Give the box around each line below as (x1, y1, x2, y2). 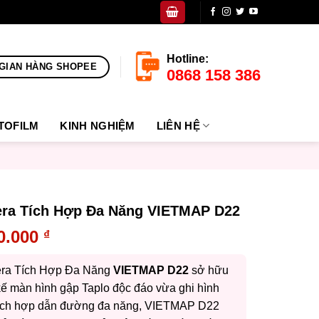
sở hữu (188, 264, 229, 276)
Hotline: (167, 53, 209, 65)
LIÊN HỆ (156, 120, 200, 132)
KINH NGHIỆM (60, 120, 135, 132)
